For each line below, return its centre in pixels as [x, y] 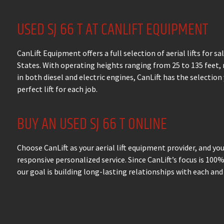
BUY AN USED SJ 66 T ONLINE [92, 124]
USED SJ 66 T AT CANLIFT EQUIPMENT [112, 30]
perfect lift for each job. [57, 89]
